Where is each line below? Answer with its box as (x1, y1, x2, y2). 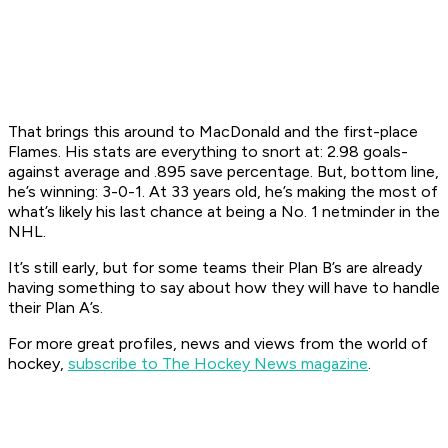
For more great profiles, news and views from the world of (8, 334, 428, 354)
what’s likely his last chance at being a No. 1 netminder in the (8, 202, 440, 222)
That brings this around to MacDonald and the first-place (8, 122, 418, 142)
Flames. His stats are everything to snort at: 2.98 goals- (8, 142, 408, 162)
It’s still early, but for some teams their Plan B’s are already (8, 258, 422, 278)
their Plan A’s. (8, 298, 103, 318)
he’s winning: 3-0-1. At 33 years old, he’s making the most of (8, 182, 438, 202)
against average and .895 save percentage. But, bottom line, (8, 162, 439, 182)
